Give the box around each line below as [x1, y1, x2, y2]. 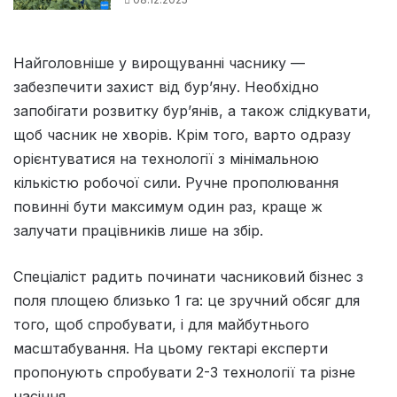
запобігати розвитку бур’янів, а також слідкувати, [13, 101, 371, 120]
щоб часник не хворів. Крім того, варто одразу [13, 125, 351, 144]
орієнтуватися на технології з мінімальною [13, 149, 319, 167]
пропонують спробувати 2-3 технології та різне [13, 362, 355, 381]
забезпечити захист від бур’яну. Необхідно [13, 77, 319, 96]
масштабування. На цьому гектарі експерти [13, 339, 328, 357]
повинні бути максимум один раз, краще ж [13, 197, 323, 215]
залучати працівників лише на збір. [13, 221, 263, 239]
